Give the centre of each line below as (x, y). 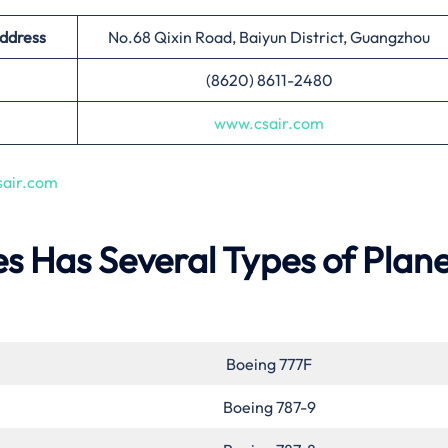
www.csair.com (269, 122)
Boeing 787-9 (269, 406)
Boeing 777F (269, 363)
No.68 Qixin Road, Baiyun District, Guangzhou (269, 36)
